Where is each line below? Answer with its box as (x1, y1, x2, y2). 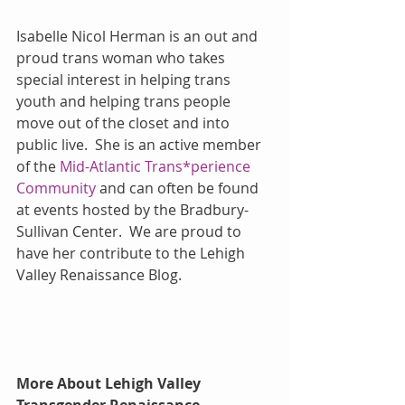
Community (16, 177, 96, 198)
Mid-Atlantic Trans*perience (60, 155, 254, 176)
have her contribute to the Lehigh (16, 242, 249, 263)
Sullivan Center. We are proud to (16, 221, 245, 241)
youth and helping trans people (16, 90, 234, 111)
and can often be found (96, 177, 262, 198)
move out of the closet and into (16, 112, 233, 133)
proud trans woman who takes (16, 47, 229, 68)
